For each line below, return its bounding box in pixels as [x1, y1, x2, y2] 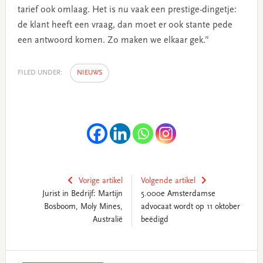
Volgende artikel [140, 177, 195, 186]
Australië [92, 215, 123, 224]
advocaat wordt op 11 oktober [140, 203, 240, 211]
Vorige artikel [78, 177, 123, 186]
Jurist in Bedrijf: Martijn [42, 190, 123, 198]
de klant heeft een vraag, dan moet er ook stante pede [17, 20, 232, 30]
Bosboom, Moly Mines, [43, 203, 123, 211]
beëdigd [140, 215, 168, 224]
